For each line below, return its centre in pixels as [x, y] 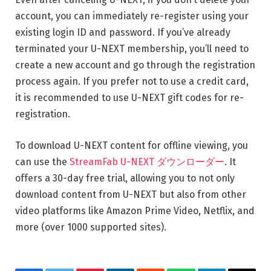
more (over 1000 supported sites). [91, 227]
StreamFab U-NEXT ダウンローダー [147, 162]
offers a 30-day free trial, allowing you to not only [125, 178]
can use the [42, 162]
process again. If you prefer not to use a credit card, [132, 81]
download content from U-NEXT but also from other [131, 194]
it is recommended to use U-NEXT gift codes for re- [129, 98]
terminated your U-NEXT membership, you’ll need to [132, 49]
